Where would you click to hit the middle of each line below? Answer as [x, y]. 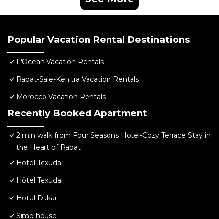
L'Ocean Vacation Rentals [60, 61]
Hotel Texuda [39, 163]
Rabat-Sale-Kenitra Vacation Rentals [77, 79]
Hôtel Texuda [39, 180]
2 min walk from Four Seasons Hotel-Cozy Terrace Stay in [113, 135]
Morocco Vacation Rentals [61, 97]
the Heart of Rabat [48, 147]
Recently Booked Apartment [77, 113]
